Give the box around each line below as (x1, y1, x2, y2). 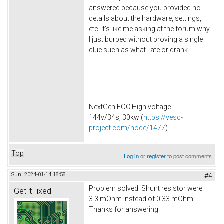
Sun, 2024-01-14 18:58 (11, 171, 66, 178)
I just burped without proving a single (89, 35, 203, 44)
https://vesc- (143, 113, 183, 121)
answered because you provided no (89, 4, 201, 12)
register (147, 151, 166, 160)
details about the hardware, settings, (89, 14, 201, 23)
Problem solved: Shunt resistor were (89, 184, 202, 192)
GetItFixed (14, 185, 51, 196)
